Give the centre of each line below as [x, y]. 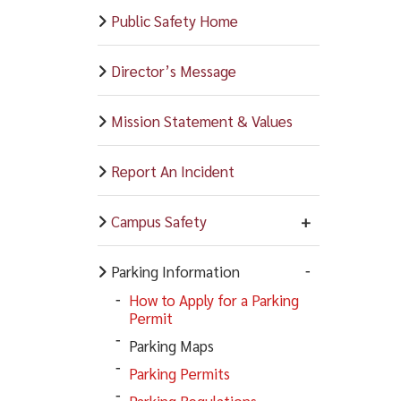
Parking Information [175, 271]
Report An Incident [172, 171]
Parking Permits [179, 373]
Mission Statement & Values [201, 120]
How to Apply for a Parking [213, 300]
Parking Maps [171, 345]
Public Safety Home [174, 20]
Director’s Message [173, 70]
